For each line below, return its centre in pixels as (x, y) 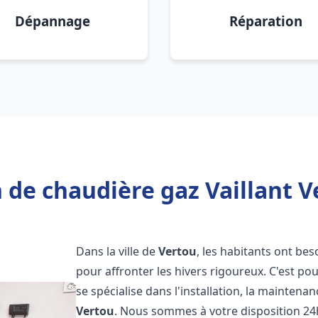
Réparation (265, 21)
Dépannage (53, 21)
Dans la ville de (117, 251)
